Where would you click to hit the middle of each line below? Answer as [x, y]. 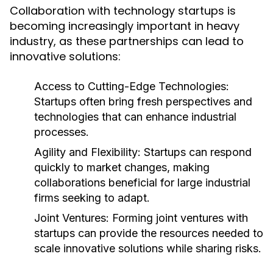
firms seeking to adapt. [92, 198]
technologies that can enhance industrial [135, 117]
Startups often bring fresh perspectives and [143, 101]
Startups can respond [196, 152]
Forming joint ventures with [179, 218]
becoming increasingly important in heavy [125, 26]
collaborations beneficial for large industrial [142, 183]
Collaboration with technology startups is [123, 11]
